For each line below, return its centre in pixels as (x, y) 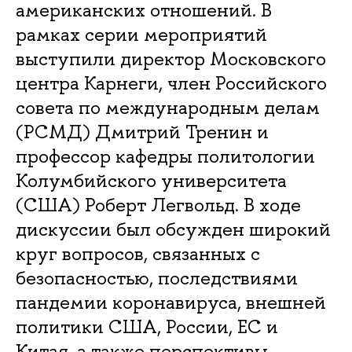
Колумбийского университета (151, 180)
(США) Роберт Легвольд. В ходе (158, 205)
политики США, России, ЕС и (147, 326)
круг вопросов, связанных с (138, 253)
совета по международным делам (168, 107)
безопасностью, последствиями (157, 278)
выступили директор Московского (171, 59)
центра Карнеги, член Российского (171, 83)
